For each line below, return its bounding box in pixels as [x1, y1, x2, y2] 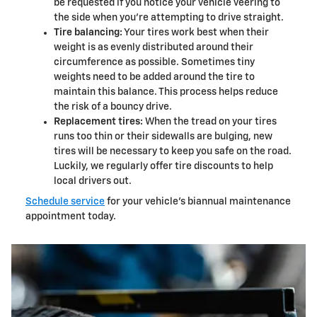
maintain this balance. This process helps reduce [54, 86, 278, 97]
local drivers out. [54, 175, 132, 186]
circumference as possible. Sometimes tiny [54, 57, 255, 67]
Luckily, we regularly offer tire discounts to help [54, 161, 273, 171]
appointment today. [25, 211, 116, 221]
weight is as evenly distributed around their [54, 42, 253, 52]
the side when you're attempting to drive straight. [54, 12, 284, 23]
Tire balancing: [54, 27, 122, 38]
